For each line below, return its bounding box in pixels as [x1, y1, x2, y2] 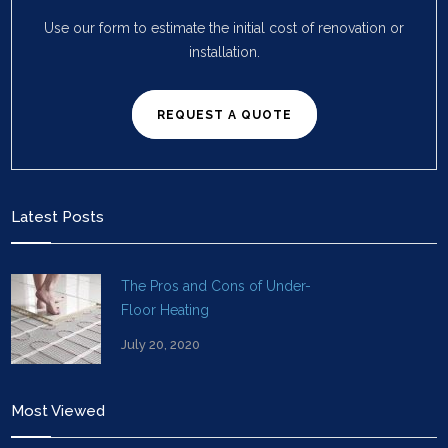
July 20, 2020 [121, 337, 201, 352]
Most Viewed [11, 402, 106, 420]
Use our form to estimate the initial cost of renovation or [44, 20, 404, 36]
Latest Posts [11, 208, 105, 226]
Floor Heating [121, 302, 210, 318]
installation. [188, 44, 260, 60]
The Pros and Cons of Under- [121, 278, 312, 294]
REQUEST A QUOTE [156, 108, 292, 122]
